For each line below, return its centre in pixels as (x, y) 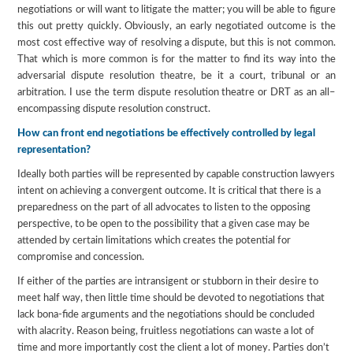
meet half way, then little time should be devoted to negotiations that (171, 298)
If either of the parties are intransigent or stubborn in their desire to (168, 281)
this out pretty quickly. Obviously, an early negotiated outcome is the (176, 26)
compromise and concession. (81, 257)
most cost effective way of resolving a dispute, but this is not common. (176, 43)
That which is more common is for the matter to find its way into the (176, 59)
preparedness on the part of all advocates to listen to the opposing (164, 207)
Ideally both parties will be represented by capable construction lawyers (176, 174)
